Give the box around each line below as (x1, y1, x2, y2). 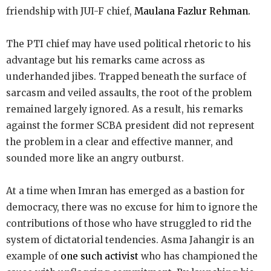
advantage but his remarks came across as (6, 54, 205, 66)
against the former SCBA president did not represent (6, 119, 255, 131)
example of (6, 250, 60, 262)
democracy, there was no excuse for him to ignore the (6, 201, 258, 213)
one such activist (60, 250, 139, 262)
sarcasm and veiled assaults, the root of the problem (6, 87, 252, 99)
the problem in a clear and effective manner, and (6, 135, 233, 148)
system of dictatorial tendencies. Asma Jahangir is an (6, 233, 254, 246)
